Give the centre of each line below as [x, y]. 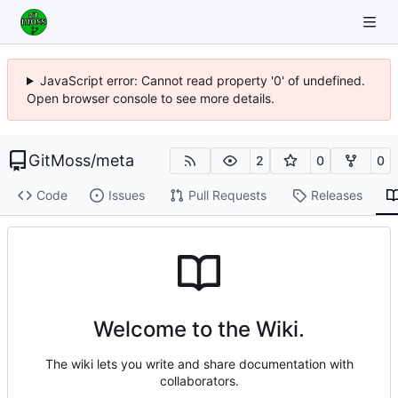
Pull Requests [227, 195]
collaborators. [199, 381]
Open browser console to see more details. [151, 98]
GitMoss [60, 160]
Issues [126, 195]
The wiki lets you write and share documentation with [199, 364]
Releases [336, 195]
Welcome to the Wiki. [199, 330]
